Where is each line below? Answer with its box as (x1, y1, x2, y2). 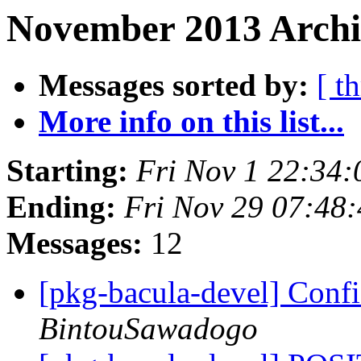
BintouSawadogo (39, 311, 258, 346)
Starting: (6, 153, 128, 189)
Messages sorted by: (39, 68, 309, 103)
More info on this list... (39, 104, 344, 139)
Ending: (6, 189, 116, 225)
